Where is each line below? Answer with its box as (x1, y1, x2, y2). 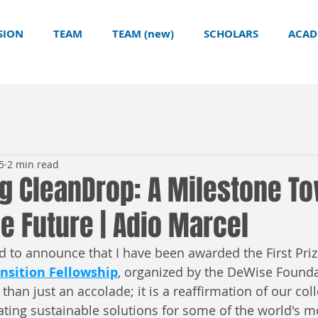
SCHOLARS (204, 26, 258, 41)
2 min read (7, 157, 59, 171)
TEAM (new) (112, 26, 174, 41)
